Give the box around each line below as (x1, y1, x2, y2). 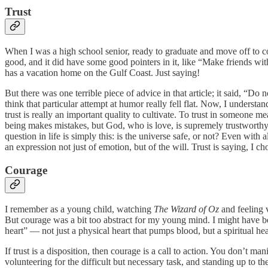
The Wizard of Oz (154, 204, 219, 215)
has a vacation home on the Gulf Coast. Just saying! (5, 67, 200, 78)
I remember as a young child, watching (5, 204, 154, 215)
